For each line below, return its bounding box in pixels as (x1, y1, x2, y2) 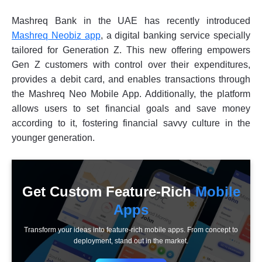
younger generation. (12, 133, 95, 143)
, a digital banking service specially (100, 30, 251, 41)
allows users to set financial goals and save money (12, 104, 250, 114)
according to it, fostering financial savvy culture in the (12, 118, 250, 129)
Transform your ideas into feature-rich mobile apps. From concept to (24, 226, 238, 235)
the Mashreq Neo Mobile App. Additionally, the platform (12, 89, 250, 99)
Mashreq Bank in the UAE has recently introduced (12, 16, 250, 26)
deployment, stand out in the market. (74, 237, 188, 246)
